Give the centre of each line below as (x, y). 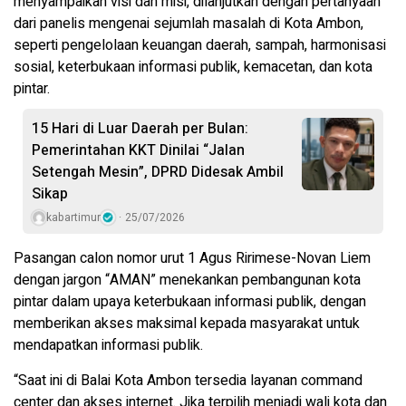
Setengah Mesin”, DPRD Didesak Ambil (158, 172)
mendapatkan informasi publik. (108, 345)
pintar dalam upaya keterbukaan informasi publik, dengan (190, 301)
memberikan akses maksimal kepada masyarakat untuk (187, 323)
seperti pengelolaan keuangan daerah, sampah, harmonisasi (200, 45)
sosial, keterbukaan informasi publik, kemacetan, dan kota (193, 67)
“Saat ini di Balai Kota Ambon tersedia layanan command (188, 380)
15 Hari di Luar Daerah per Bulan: (140, 128)
